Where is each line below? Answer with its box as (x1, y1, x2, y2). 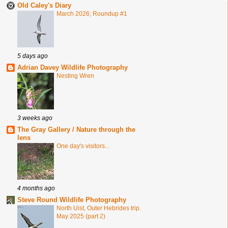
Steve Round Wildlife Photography (17, 196, 126, 204)
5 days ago (17, 52, 48, 60)
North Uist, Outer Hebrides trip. (56, 205, 141, 212)
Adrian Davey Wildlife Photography (17, 64, 128, 72)
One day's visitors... (56, 142, 109, 150)
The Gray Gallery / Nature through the (17, 126, 135, 134)
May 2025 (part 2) (56, 213, 105, 220)
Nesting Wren (56, 72, 94, 80)
